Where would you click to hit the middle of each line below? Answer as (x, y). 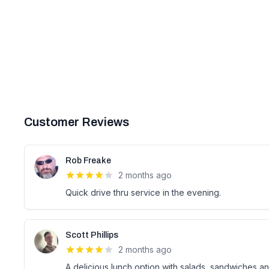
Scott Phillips (92, 235)
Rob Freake (88, 161)
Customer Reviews (77, 122)
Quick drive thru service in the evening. (143, 192)
